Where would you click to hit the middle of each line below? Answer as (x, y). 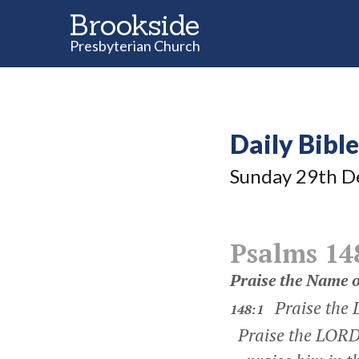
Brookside (134, 25)
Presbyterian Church (135, 46)
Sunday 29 (274, 176)
